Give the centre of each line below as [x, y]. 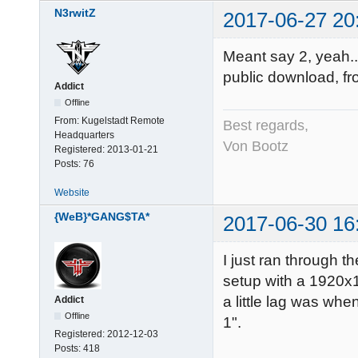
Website [72, 192]
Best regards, [266, 125]
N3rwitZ [75, 12]
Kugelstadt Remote [123, 120]
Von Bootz [256, 146]
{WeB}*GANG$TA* [102, 217]
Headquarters [84, 135]
